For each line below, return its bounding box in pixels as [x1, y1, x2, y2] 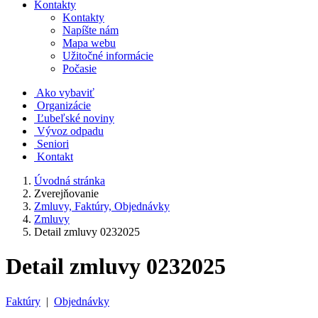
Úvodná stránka [34, 175, 105, 187]
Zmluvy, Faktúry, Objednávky [34, 200, 170, 212]
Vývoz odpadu [37, 125, 104, 137]
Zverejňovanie [34, 187, 99, 199]
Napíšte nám [62, 24, 119, 36]
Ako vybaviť [36, 87, 94, 99]
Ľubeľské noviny [37, 112, 114, 124]
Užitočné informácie [62, 50, 153, 62]
